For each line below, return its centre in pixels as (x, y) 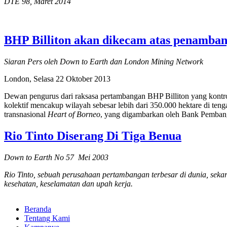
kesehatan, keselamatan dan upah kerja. (68, 184)
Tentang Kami (47, 218)
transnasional (26, 115)
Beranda (38, 209)
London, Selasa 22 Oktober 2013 (57, 79)
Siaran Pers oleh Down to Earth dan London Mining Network (104, 62)
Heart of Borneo (74, 115)
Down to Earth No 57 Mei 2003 (56, 158)
